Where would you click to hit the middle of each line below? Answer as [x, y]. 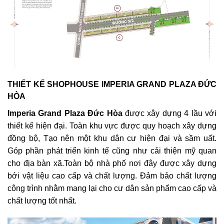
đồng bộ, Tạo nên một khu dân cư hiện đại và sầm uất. [112, 138]
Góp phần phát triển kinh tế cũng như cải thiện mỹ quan [112, 150]
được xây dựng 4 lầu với [169, 113]
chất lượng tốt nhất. [42, 200]
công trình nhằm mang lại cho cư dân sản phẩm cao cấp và [112, 188]
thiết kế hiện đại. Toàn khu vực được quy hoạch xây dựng [112, 125]
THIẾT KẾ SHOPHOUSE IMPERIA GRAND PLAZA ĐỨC [112, 84]
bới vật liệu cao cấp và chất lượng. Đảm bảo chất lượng [112, 175]
